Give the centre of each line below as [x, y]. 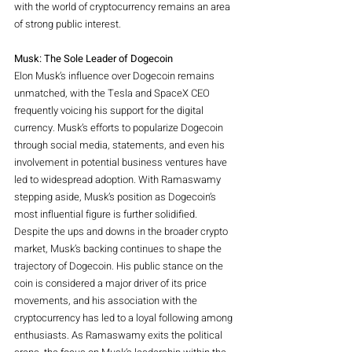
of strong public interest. [68, 24]
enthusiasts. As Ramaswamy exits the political [119, 335]
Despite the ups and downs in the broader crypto [122, 231]
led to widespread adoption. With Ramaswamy [119, 179]
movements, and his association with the [107, 300]
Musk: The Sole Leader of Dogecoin [93, 58]
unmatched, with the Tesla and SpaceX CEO [113, 93]
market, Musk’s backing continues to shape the [119, 248]
